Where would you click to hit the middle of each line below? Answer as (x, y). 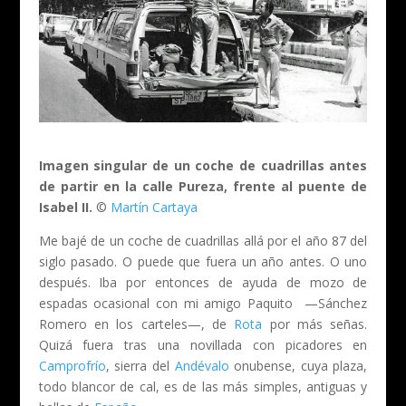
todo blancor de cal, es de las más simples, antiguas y (203, 386)
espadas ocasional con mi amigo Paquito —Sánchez (203, 303)
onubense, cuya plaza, (298, 365)
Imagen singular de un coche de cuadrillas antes (203, 165)
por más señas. (319, 324)
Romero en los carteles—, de (136, 324)
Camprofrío (72, 365)
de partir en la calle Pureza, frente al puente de (203, 186)
